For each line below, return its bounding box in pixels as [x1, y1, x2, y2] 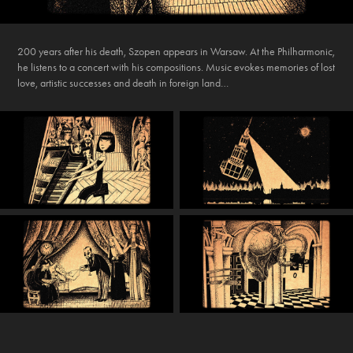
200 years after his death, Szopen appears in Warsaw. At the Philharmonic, [17, 45, 336, 59]
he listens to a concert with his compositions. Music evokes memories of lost [17, 61, 336, 75]
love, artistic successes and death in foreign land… [17, 76, 229, 91]
